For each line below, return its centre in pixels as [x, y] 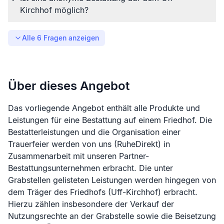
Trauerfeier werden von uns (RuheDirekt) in [89, 144]
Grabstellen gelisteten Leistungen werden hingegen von [112, 180]
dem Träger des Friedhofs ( [59, 192]
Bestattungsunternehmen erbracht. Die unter [90, 168]
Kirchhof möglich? [54, 10]
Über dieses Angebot [69, 86]
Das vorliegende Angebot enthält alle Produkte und [104, 108]
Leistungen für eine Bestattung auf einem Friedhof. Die [110, 120]
